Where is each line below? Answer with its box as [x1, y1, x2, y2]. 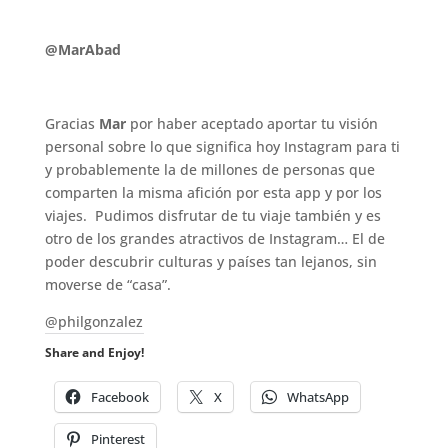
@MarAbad [44, 40, 121, 60]
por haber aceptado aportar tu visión [125, 114, 378, 134]
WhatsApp [286, 388, 349, 407]
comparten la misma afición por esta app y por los [44, 183, 382, 203]
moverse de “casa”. [44, 275, 171, 295]
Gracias [44, 114, 99, 134]
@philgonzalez [44, 312, 143, 332]
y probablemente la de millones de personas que [44, 160, 375, 180]
